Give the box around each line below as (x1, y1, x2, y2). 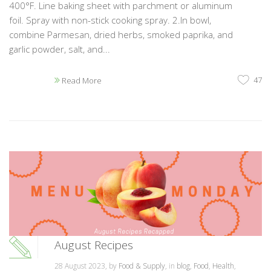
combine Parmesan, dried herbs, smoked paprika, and (9, 28, 233, 41)
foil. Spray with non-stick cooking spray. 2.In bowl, (9, 14, 211, 27)
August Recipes (54, 237, 133, 253)
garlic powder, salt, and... (9, 43, 110, 56)
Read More (60, 75, 102, 87)
